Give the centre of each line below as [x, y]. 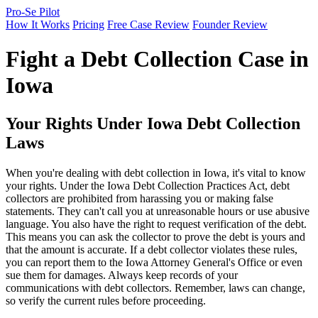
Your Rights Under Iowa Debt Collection [153, 123]
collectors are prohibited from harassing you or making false [139, 198]
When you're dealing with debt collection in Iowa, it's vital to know [156, 172]
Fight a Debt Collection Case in [157, 59]
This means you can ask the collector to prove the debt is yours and [155, 236]
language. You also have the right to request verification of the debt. [156, 224]
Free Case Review [148, 24]
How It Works [38, 24]
